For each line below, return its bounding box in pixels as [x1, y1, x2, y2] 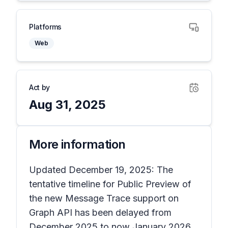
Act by [29, 83, 50, 92]
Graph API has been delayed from [29, 207, 172, 218]
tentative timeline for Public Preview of [29, 179, 191, 189]
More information [29, 137, 126, 152]
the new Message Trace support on [29, 193, 179, 204]
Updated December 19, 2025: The [29, 164, 173, 175]
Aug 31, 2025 [29, 97, 106, 112]
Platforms [29, 22, 62, 31]
